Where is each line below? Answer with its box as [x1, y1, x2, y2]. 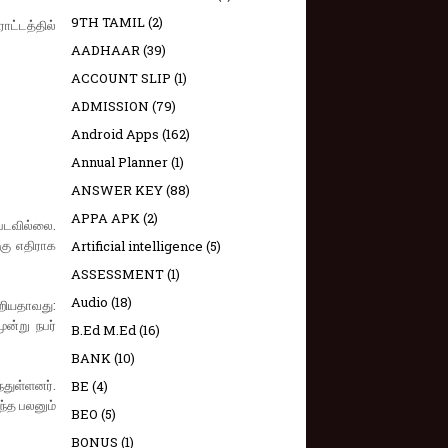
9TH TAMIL [71, 13, 145, 31]
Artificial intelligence [71, 237, 203, 255]
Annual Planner [71, 153, 168, 171]
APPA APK [71, 209, 140, 227]
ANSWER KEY [71, 181, 163, 199]
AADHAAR [71, 41, 140, 59]
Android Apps [71, 125, 159, 143]
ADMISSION [71, 97, 149, 115]
